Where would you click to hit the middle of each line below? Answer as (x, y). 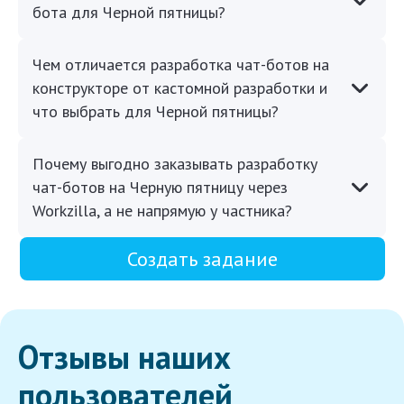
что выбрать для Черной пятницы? (156, 112)
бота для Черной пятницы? (129, 13)
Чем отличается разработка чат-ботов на (181, 65)
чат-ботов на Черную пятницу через (160, 188)
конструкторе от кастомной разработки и (180, 88)
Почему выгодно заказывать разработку (175, 164)
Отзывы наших (124, 357)
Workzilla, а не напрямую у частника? (162, 211)
